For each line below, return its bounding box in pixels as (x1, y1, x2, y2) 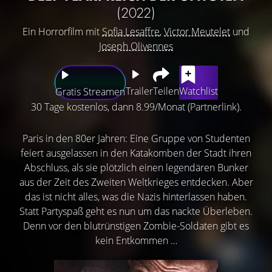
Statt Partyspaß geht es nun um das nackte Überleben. (19, 204, 253, 218)
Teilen (152, 84, 179, 98)
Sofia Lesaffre (102, 24, 160, 38)
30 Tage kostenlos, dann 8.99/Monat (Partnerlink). (30, 100, 242, 114)
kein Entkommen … (95, 233, 177, 247)
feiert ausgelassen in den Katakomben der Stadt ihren (21, 146, 251, 160)
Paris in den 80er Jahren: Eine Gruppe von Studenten (22, 131, 250, 145)
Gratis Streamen (55, 84, 125, 98)
